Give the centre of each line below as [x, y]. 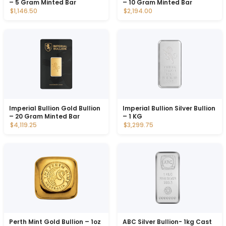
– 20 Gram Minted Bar [45, 116]
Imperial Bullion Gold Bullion [55, 108]
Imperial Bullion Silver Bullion [169, 108]
